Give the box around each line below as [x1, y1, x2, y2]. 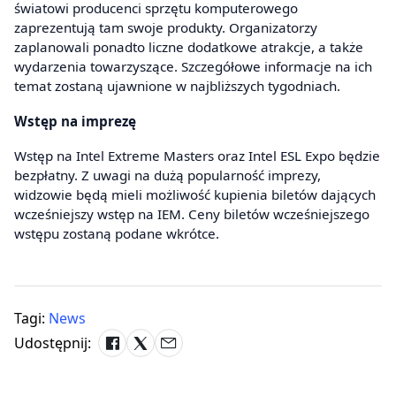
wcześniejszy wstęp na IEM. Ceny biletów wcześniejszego [14, 205, 369, 224]
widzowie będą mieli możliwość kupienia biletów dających [14, 186, 376, 204]
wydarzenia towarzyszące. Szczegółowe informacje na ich [14, 57, 372, 76]
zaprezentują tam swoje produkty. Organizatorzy [14, 19, 317, 37]
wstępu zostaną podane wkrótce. [14, 225, 219, 243]
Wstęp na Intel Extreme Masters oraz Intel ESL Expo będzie [14, 147, 380, 165]
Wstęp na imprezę [14, 111, 136, 130]
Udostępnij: [14, 333, 91, 354]
